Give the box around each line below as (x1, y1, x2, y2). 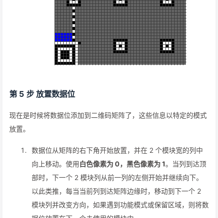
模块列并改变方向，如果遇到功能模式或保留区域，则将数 (32, 200, 209, 209)
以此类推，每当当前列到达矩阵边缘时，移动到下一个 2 (32, 187, 201, 196)
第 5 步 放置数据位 (9, 89, 75, 99)
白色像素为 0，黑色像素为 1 (79, 160, 165, 168)
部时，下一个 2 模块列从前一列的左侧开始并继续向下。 (32, 173, 203, 182)
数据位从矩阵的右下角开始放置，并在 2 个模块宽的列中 (32, 146, 203, 155)
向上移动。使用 (32, 160, 79, 168)
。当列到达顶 (165, 160, 206, 168)
